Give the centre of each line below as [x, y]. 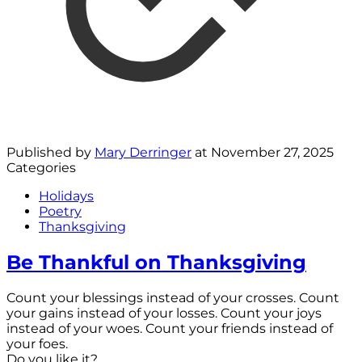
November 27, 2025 [272, 153]
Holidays [66, 196]
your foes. [37, 343]
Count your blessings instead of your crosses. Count [173, 297]
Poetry [60, 212]
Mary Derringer [143, 153]
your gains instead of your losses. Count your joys [164, 313]
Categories [41, 168]
